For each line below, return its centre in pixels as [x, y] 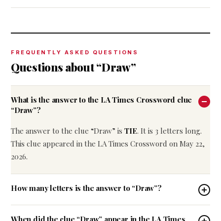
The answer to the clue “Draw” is [68, 131]
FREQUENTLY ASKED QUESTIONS [74, 52]
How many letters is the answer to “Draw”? [86, 188]
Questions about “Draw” [74, 67]
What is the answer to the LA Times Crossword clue [102, 100]
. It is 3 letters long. [169, 131]
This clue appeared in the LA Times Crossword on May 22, [108, 144]
